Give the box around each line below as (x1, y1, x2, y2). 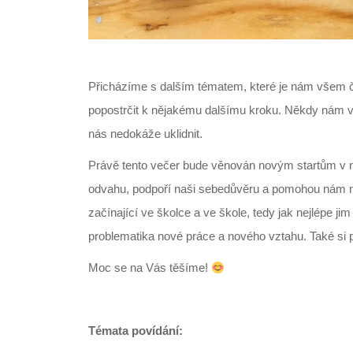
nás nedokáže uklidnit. (88, 127, 203, 141)
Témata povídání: (88, 324, 183, 338)
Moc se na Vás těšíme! (88, 261, 211, 275)
